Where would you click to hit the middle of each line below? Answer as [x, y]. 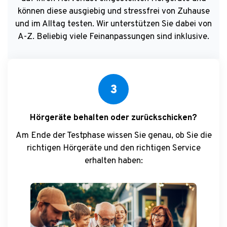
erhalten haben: [113, 161]
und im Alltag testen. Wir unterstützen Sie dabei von [113, 25]
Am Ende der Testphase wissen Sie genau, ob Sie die [113, 136]
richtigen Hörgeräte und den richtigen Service [113, 149]
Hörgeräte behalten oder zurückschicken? [113, 118]
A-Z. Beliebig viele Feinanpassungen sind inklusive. [113, 37]
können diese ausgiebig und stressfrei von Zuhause [113, 12]
